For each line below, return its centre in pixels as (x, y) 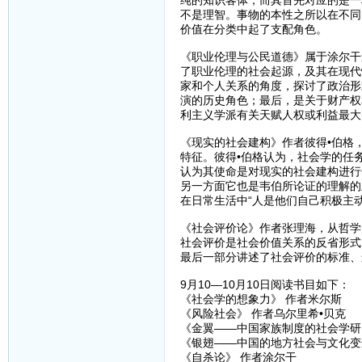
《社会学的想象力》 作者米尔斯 (261, 299)
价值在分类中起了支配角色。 (253, 29)
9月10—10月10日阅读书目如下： (265, 285)
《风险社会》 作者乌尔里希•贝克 (263, 314)
